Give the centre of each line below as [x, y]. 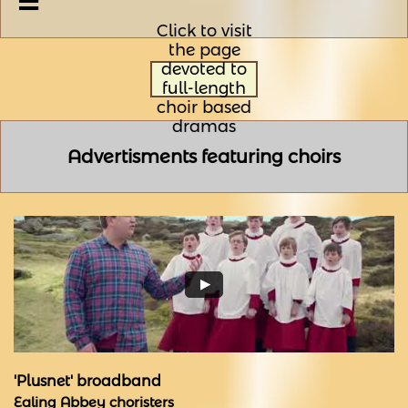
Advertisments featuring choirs [204, 157]
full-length [204, 88]
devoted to [204, 69]
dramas [204, 127]
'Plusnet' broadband [87, 381]
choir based [204, 107]
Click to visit [204, 31]
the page [204, 50]
